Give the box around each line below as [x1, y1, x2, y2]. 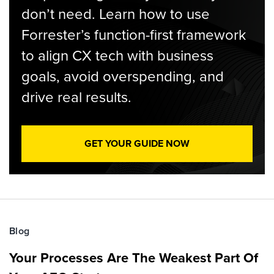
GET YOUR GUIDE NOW [84, 136, 190, 150]
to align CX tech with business [21, 45, 213, 65]
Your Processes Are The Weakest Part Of [9, 248, 258, 267]
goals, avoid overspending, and [21, 65, 224, 86]
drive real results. [21, 86, 131, 107]
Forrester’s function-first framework [21, 24, 246, 45]
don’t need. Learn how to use [21, 3, 210, 24]
